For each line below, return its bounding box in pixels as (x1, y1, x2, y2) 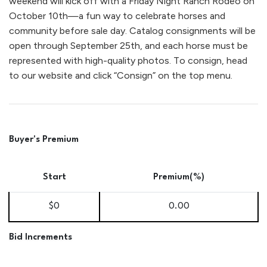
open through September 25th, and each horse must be (9, 39, 248, 51)
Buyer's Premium (9, 135, 79, 144)
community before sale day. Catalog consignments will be (9, 24, 256, 36)
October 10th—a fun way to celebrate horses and (9, 10, 225, 21)
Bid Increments (9, 232, 72, 242)
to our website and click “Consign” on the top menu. (9, 69, 232, 81)
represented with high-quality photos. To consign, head (9, 54, 247, 66)
